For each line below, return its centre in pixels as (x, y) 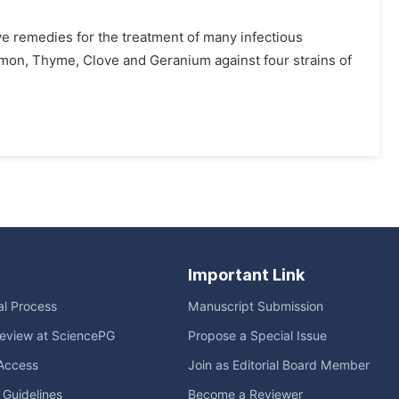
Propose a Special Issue (257, 336)
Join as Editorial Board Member (279, 365)
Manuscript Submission (256, 306)
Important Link (246, 275)
